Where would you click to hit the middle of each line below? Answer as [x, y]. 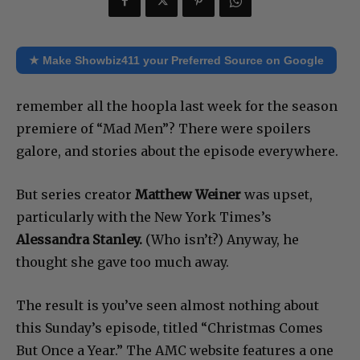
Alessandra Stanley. [79, 240]
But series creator [76, 195]
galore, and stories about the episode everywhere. [177, 151]
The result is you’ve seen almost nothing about [168, 306]
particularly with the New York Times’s [144, 217]
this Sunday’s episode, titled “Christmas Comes [170, 328]
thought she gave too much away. [123, 262]
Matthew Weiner [188, 195]
